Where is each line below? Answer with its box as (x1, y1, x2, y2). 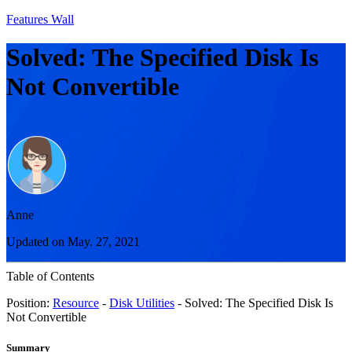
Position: (6, 295, 53, 310)
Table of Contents (6, 269, 94, 283)
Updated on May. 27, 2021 (6, 234, 140, 248)
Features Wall (6, 13, 74, 26)
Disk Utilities (109, 295, 174, 310)
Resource (53, 295, 99, 310)
